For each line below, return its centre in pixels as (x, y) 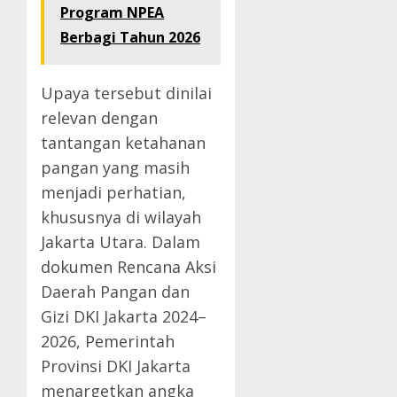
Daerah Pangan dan (115, 292)
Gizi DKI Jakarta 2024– (124, 317)
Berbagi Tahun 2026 (130, 38)
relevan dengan (99, 118)
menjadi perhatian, (113, 193)
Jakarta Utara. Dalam (121, 242)
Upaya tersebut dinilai (126, 93)
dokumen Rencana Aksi (128, 267)
